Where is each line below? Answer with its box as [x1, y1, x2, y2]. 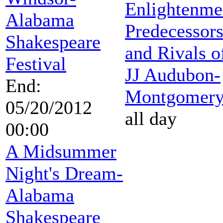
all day [125, 108, 177, 129]
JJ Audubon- [125, 64, 221, 85]
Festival [5, 53, 66, 74]
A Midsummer [5, 140, 116, 162]
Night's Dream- [5, 162, 123, 184]
